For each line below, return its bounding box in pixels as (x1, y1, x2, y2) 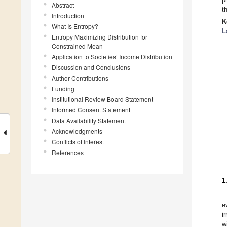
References (52, 147, 84, 157)
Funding (52, 84, 74, 93)
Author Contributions (52, 73, 108, 82)
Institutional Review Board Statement (52, 94, 153, 103)
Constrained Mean (52, 41, 103, 50)
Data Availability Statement (52, 116, 126, 125)
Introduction (52, 11, 84, 20)
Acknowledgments (52, 126, 102, 135)
